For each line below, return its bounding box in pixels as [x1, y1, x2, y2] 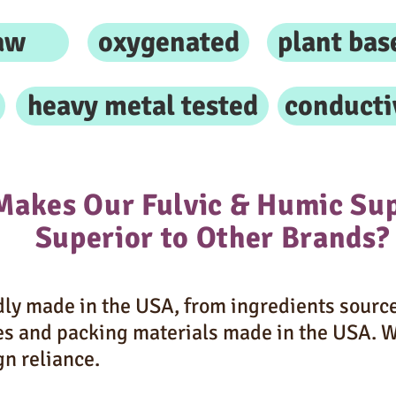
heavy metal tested [27, 88, 258, 124]
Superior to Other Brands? [34, 219, 390, 257]
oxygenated [97, 25, 240, 60]
